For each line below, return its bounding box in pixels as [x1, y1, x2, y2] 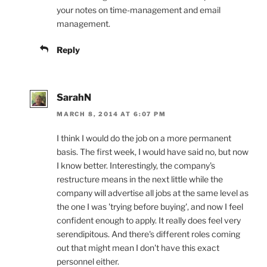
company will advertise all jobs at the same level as [57, 187, 249, 198]
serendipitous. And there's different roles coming [57, 228, 240, 239]
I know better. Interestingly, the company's [57, 160, 215, 170]
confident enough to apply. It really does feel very [57, 215, 241, 225]
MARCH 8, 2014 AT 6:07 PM [57, 110, 166, 117]
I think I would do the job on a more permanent [57, 132, 231, 143]
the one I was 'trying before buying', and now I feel [57, 201, 243, 212]
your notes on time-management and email [57, 4, 221, 15]
